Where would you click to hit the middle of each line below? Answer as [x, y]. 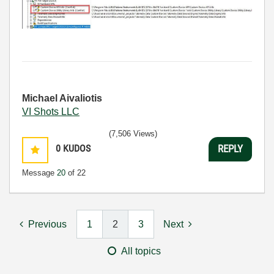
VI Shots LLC [51, 111]
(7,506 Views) [133, 133]
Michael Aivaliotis [62, 98]
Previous [47, 224]
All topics [141, 251]
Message [39, 172]
